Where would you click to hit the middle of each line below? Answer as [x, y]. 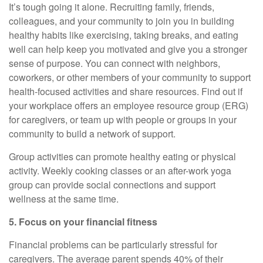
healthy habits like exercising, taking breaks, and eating [124, 35]
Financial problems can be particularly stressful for [113, 245]
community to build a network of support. [92, 134]
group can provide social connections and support [112, 185]
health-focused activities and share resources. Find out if [126, 91]
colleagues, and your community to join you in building [122, 21]
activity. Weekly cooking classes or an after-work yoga [120, 171]
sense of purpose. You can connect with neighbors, [114, 63]
